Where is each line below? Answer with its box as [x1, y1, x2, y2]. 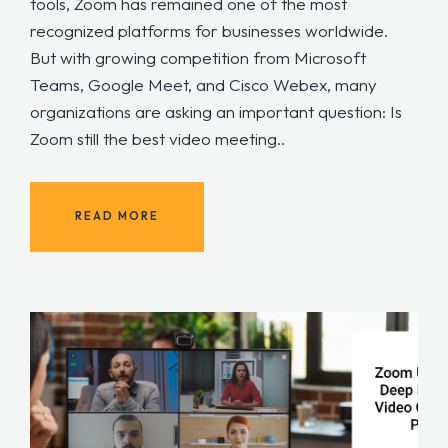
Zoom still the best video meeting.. [30, 127, 285, 149]
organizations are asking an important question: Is [30, 100, 402, 122]
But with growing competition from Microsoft [30, 46, 366, 68]
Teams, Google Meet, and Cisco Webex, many [30, 73, 377, 95]
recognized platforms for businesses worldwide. [30, 19, 392, 41]
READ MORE [75, 209, 159, 224]
